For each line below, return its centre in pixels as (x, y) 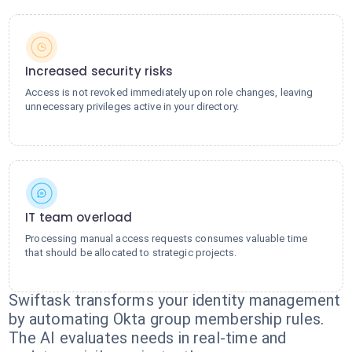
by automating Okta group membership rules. (167, 319)
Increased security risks (99, 71)
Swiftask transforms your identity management (175, 300)
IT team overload (79, 217)
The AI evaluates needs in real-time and (148, 338)
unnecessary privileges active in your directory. (132, 106)
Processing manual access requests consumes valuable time (167, 238)
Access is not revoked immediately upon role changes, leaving (169, 92)
